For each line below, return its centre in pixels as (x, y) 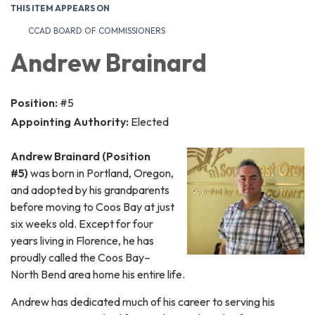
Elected (150, 122)
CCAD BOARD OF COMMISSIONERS (97, 31)
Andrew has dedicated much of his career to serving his (143, 302)
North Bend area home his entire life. (98, 275)
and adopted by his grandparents (90, 190)
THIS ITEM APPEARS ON (60, 8)
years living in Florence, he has (82, 241)
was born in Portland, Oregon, (101, 173)
